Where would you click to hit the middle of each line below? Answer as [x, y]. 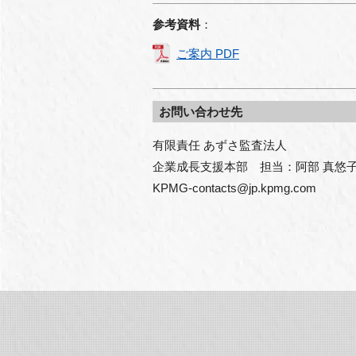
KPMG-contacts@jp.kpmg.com [234, 188]
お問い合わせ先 [200, 112]
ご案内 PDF [208, 54]
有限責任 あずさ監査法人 [220, 145]
